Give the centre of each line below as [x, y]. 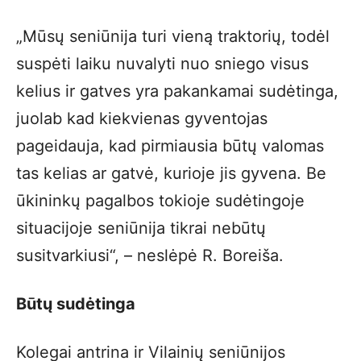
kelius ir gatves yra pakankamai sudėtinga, [177, 91]
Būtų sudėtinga [76, 304]
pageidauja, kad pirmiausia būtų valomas [170, 146]
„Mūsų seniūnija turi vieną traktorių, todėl [173, 36]
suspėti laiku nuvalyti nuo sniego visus [162, 64]
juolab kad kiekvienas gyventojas [142, 118]
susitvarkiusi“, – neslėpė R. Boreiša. [150, 255]
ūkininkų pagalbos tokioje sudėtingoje [160, 201]
